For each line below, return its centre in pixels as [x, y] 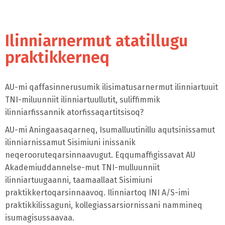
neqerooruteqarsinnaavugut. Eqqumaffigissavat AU [100, 155]
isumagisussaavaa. [40, 218]
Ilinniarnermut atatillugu [96, 41]
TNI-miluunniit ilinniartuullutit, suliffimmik [83, 100]
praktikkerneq [57, 58]
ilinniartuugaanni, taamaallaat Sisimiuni [79, 180]
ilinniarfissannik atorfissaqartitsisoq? [74, 113]
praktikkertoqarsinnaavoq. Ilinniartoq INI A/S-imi [97, 193]
